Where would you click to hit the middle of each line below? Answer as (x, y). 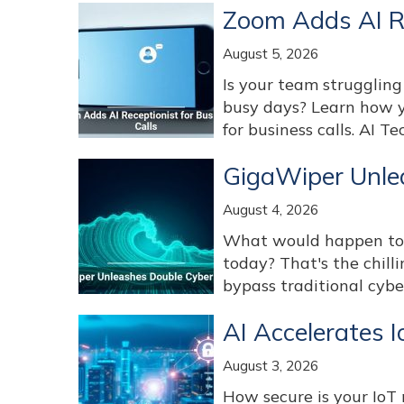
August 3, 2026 (271, 366)
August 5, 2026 (271, 54)
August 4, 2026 (271, 210)
